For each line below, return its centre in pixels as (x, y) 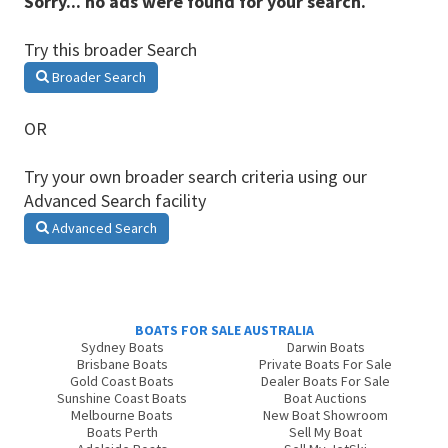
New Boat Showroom (326, 415)
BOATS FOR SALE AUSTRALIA (224, 330)
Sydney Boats (122, 347)
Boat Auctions (326, 398)
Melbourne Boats (122, 415)
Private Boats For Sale (326, 364)
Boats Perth (122, 432)
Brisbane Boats (122, 364)
